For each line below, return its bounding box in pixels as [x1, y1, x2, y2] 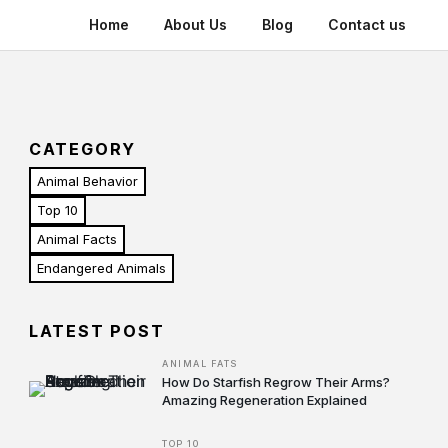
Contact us [328, 16, 406, 33]
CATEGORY [28, 139, 136, 159]
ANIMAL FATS [162, 358, 238, 369]
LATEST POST [28, 321, 165, 341]
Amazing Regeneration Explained [162, 392, 368, 408]
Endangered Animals [36, 260, 166, 276]
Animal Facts [36, 231, 117, 247]
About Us [164, 16, 227, 33]
